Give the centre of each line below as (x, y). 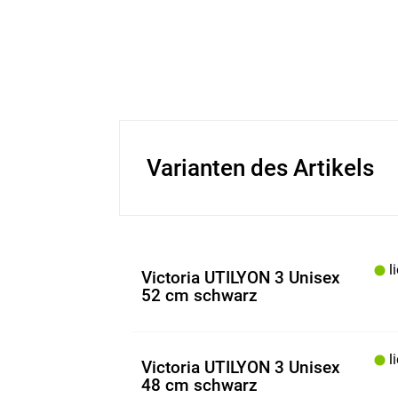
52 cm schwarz (200, 295)
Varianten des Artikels (261, 168)
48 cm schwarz (200, 385)
